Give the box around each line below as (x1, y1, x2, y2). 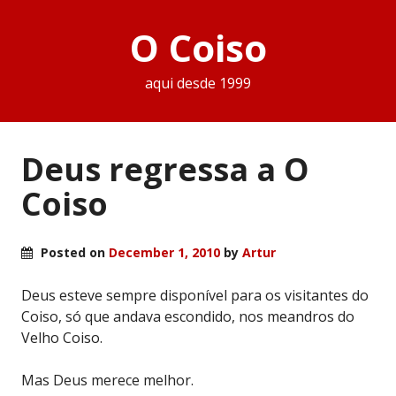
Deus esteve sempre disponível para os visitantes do (21, 285, 369, 305)
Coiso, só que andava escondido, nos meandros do (21, 306, 354, 326)
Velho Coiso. (21, 327, 103, 347)
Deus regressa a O (21, 147, 309, 191)
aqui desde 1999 (145, 73, 251, 94)
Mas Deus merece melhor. (21, 369, 194, 390)
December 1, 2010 (109, 243, 220, 261)
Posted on (37, 243, 109, 261)
